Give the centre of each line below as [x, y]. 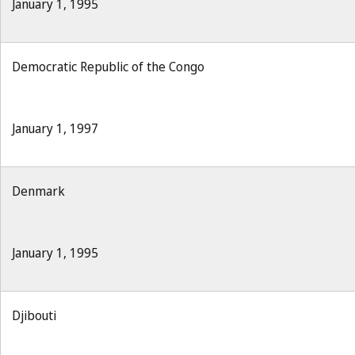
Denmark [38, 191]
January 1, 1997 [55, 128]
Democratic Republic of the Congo [108, 67]
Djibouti [34, 315]
